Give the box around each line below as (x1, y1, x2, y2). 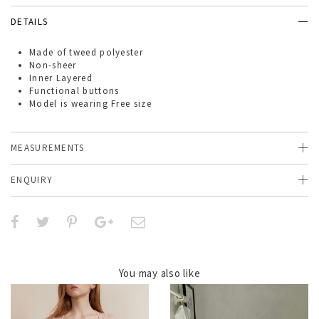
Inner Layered (29, 72, 93, 84)
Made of (29, 46, 67, 58)
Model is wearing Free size (29, 98, 152, 110)
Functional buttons (29, 85, 120, 97)
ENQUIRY (11, 174, 53, 186)
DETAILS (11, 16, 48, 28)
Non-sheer (29, 59, 77, 71)
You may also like (118, 266, 201, 280)
